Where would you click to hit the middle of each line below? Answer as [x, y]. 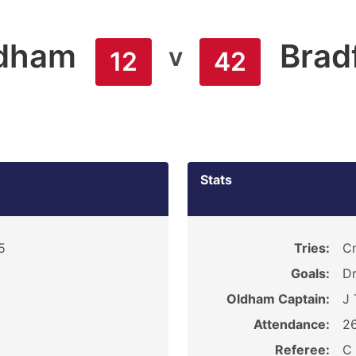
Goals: [310, 273]
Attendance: [291, 324]
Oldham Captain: [278, 299]
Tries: [311, 248]
